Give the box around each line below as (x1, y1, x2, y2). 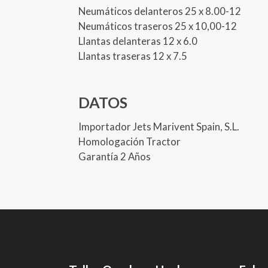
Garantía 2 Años (78, 150, 151, 163)
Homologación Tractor (78, 135, 181, 148)
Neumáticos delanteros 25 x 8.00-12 (78, 4, 242, 17)
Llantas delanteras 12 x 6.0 (78, 34, 198, 47)
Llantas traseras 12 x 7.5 (78, 49, 188, 62)
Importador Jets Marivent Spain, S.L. (78, 120, 240, 133)
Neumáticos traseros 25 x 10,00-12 (78, 19, 237, 32)
